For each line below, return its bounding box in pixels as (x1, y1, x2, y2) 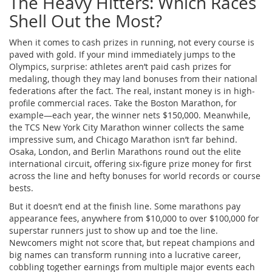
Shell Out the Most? (9, 9, 162, 32)
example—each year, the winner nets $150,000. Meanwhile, (9, 109, 250, 121)
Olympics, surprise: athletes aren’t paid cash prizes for (9, 60, 231, 72)
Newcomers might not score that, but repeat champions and (9, 236, 255, 248)
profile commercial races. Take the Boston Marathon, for (9, 97, 237, 109)
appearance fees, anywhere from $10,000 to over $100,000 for (9, 212, 259, 224)
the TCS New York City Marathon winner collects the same (9, 121, 244, 133)
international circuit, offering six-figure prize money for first (9, 157, 251, 169)
